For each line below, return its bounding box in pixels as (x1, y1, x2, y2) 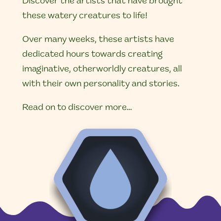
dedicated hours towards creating (22, 50, 163, 59)
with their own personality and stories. (22, 80, 182, 89)
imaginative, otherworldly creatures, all (22, 65, 182, 74)
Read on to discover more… (22, 104, 132, 112)
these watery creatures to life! (22, 12, 147, 21)
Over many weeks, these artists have (22, 36, 174, 44)
